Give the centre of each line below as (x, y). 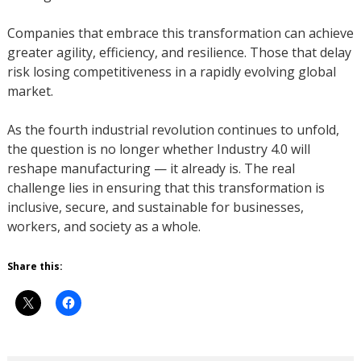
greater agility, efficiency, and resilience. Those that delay (179, 53)
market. (30, 91)
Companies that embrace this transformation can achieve (180, 33)
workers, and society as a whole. (104, 227)
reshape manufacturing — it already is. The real (151, 169)
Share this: (35, 267)
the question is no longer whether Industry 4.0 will (158, 149)
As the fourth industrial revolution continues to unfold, (173, 130)
